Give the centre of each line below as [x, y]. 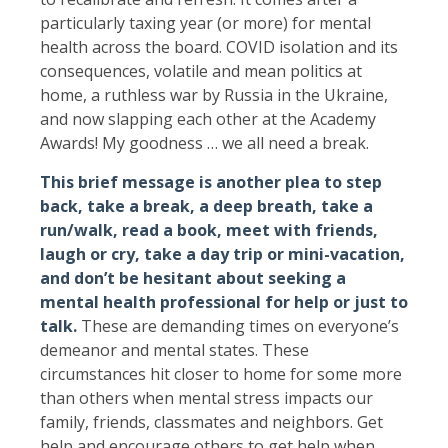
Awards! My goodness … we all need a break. [204, 142]
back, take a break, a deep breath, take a [206, 205]
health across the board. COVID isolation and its [219, 46]
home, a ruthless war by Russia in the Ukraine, [214, 94]
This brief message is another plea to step [211, 181]
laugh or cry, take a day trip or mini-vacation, [222, 253]
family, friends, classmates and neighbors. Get [211, 421]
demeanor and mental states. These [174, 349]
